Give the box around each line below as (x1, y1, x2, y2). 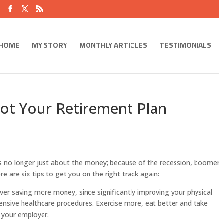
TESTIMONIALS (159, 38, 211, 52)
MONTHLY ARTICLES (79, 38, 147, 52)
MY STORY (31, 38, 67, 52)
